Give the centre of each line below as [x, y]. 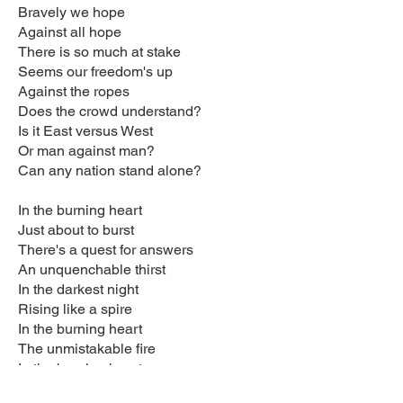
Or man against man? [86, 151]
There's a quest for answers [106, 250]
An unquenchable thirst [92, 269]
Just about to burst [76, 230]
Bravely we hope [72, 12]
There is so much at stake [99, 52]
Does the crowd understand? [110, 111]
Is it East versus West [85, 131]
